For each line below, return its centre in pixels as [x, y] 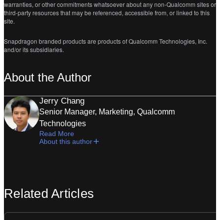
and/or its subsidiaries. [35, 49]
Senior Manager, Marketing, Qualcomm [107, 112]
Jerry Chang [62, 101]
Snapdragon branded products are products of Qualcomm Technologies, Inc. [106, 41]
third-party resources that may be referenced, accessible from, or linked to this [107, 13]
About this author [66, 141]
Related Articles [49, 193]
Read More [57, 134]
